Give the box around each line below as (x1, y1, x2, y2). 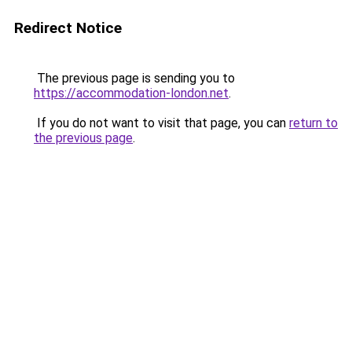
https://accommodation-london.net (34, 86, 229, 101)
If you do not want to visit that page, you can (34, 115, 289, 130)
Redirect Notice (14, 19, 122, 37)
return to (289, 115, 338, 130)
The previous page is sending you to (34, 71, 235, 86)
